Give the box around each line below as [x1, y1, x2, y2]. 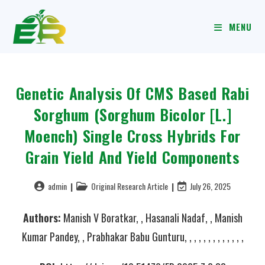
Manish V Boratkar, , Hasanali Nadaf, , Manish [60, 210, 243, 225]
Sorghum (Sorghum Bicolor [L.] [33, 103, 232, 126]
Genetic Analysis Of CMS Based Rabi [15, 82, 250, 105]
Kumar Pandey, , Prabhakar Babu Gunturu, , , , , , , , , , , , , [21, 229, 244, 244]
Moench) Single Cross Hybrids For [24, 124, 241, 147]
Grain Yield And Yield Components [25, 146, 240, 169]
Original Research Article [91, 180, 168, 192]
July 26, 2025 [190, 180, 231, 192]
